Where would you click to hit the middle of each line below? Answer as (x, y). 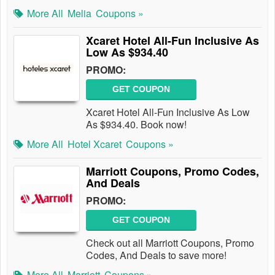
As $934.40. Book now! (136, 124)
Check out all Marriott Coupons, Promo (170, 243)
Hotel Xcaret (95, 144)
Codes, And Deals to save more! (156, 255)
